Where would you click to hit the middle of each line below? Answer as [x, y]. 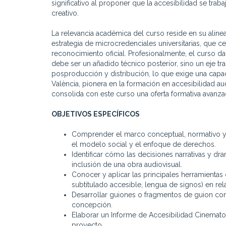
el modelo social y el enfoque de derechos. [144, 145]
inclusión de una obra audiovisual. [127, 165]
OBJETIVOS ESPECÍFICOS [96, 114]
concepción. [92, 205]
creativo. [65, 13]
